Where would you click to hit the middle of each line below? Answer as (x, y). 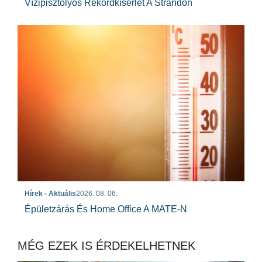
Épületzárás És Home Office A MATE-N (106, 209)
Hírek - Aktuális (50, 193)
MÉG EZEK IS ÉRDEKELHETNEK (106, 245)
